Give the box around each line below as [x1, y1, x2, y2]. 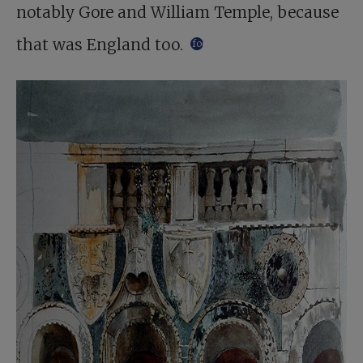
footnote [192, 36, 230, 49]
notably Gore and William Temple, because [16, 2, 339, 22]
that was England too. [16, 35, 187, 54]
